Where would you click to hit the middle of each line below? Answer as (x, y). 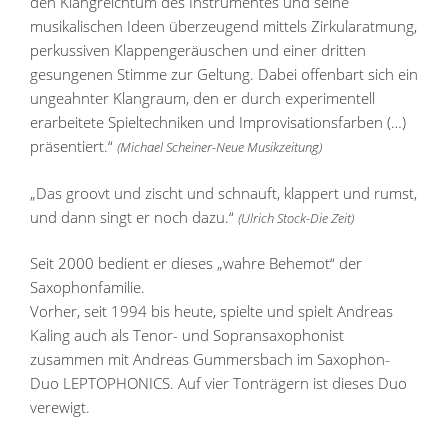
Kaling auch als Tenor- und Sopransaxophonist (187, 335)
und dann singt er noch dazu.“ (134, 216)
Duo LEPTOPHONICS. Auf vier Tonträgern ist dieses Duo (218, 383)
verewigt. (60, 407)
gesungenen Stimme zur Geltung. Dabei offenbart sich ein (224, 74)
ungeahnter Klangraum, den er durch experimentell (202, 98)
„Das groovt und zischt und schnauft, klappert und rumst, (223, 192)
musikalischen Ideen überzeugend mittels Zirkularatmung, (223, 26)
